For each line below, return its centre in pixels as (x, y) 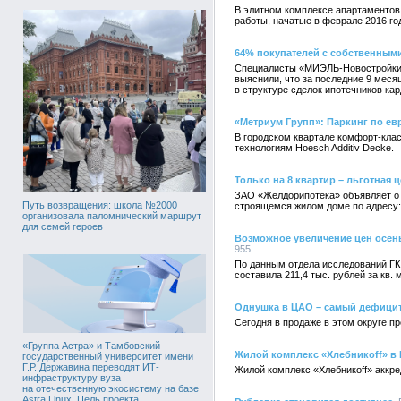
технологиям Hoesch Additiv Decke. (314, 148)
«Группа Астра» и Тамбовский (91, 345)
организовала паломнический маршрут (112, 215)
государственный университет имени (108, 356)
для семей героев (63, 226)
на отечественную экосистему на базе (111, 388)
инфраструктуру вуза (72, 377)
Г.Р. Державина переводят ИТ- (91, 367)
